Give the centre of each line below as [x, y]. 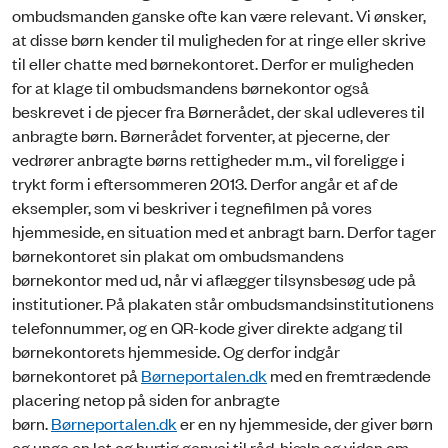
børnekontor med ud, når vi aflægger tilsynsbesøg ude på [214, 278]
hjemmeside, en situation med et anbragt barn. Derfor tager [224, 230]
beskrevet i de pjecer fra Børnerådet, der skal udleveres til [218, 110]
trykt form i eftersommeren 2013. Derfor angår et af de [205, 182]
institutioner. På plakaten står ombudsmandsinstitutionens [223, 302]
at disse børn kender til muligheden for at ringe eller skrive [219, 38]
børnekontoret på [76, 374]
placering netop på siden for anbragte [146, 398]
